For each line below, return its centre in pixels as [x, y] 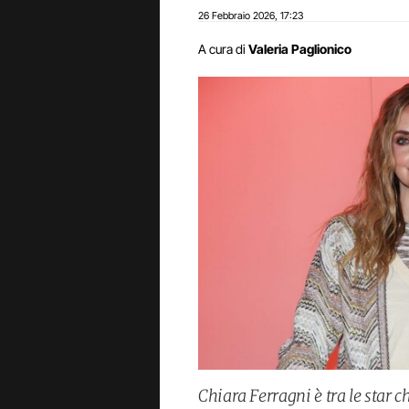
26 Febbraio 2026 [236, 16]
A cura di [222, 49]
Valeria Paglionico [300, 49]
